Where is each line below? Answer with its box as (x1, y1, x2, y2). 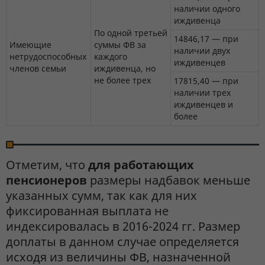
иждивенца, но (94, 63, 156, 75)
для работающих (88, 157, 194, 173)
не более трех (94, 75, 151, 86)
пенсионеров (6, 172, 87, 189)
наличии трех (174, 87, 231, 99)
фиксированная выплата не (6, 203, 169, 219)
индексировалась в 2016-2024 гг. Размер (6, 218, 240, 235)
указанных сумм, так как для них (6, 188, 197, 204)
